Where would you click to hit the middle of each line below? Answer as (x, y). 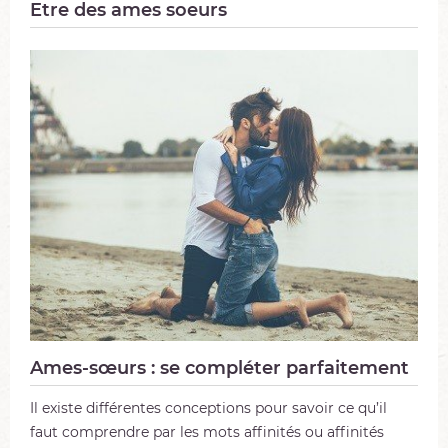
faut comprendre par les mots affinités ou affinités (207, 432)
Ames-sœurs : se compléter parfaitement (219, 368)
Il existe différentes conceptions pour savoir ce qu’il (208, 408)
